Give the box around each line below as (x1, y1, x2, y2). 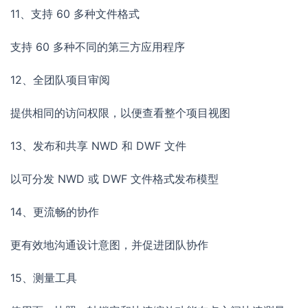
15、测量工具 (10, 271, 77, 285)
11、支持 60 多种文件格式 (10, 7, 140, 21)
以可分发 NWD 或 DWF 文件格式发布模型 (10, 172, 219, 186)
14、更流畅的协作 (10, 205, 99, 219)
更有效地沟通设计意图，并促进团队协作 (10, 238, 208, 252)
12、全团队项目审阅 (10, 73, 110, 87)
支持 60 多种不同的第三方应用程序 (10, 40, 185, 54)
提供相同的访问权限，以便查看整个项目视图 (10, 106, 230, 120)
